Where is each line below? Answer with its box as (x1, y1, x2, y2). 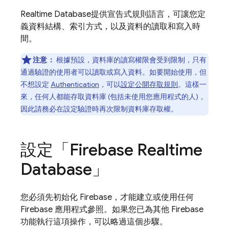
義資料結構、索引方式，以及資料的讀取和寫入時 (20, 21, 200, 32)
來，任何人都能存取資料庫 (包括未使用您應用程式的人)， (20, 92, 205, 101)
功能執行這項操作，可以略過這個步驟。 (20, 217, 168, 227)
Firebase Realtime (70, 140, 202, 160)
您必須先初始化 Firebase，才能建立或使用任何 (20, 192, 194, 202)
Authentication (51, 80, 99, 89)
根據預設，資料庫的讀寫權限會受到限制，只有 (54, 55, 207, 64)
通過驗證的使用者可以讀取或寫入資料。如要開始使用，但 (20, 67, 207, 77)
